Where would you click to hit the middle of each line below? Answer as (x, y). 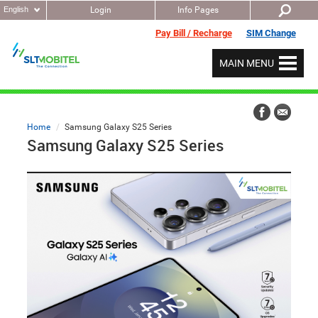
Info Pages (198, 10)
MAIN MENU (247, 63)
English (16, 9)
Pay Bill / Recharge (193, 33)
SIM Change (271, 33)
